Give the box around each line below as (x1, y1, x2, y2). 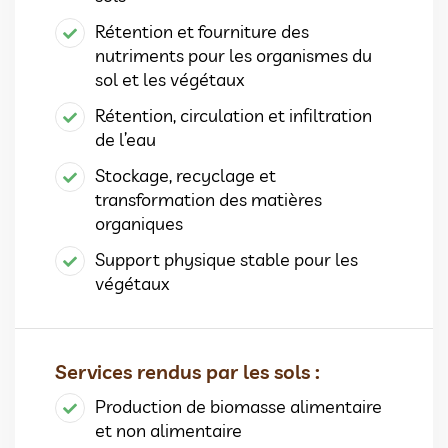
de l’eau (95, 127, 156, 151)
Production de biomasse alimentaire (95, 394, 382, 418)
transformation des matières (95, 187, 322, 211)
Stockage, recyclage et (95, 163, 276, 187)
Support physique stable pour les (95, 247, 358, 271)
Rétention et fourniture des (95, 19, 309, 43)
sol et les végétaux (95, 67, 245, 91)
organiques (95, 211, 183, 235)
